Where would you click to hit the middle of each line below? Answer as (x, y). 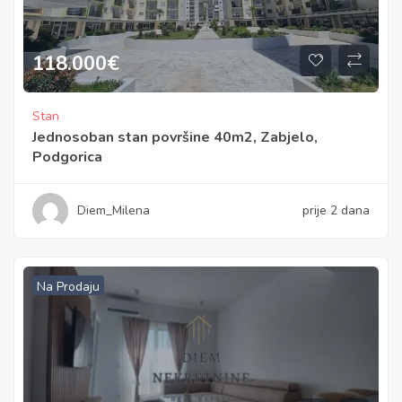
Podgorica (67, 157)
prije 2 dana (336, 210)
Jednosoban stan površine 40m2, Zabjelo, (175, 137)
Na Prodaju (68, 286)
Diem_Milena (114, 210)
